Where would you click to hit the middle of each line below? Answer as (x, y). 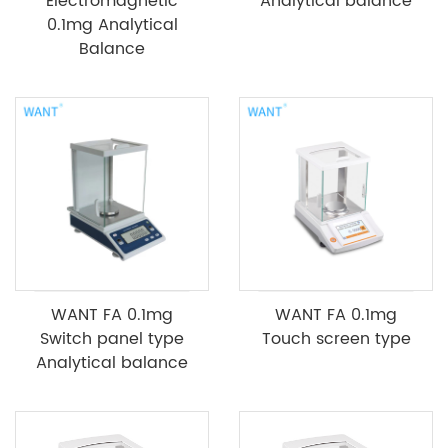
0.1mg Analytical (112, 24)
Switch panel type (112, 338)
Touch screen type (336, 338)
